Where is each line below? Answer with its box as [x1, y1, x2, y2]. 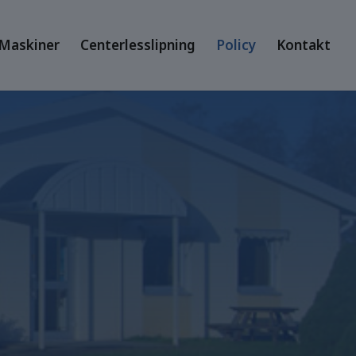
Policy [216, 36, 256, 54]
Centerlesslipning [80, 36, 195, 54]
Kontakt [277, 36, 331, 54]
